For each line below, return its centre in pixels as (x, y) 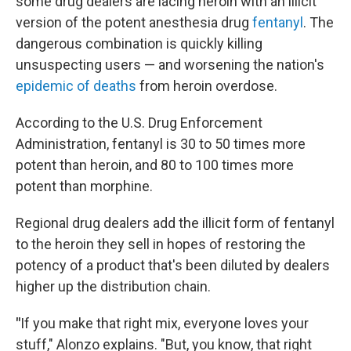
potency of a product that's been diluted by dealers (173, 265)
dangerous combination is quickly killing (139, 43)
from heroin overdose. (207, 86)
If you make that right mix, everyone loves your (165, 323)
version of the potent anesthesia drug (134, 22)
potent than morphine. (84, 186)
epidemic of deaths (76, 86)
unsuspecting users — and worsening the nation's (170, 65)
